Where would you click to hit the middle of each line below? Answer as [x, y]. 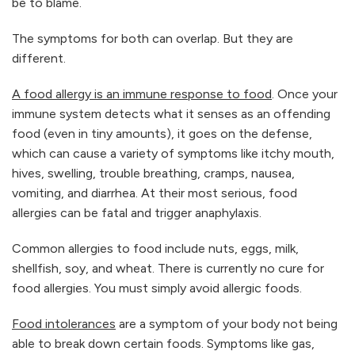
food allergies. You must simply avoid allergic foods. [157, 288]
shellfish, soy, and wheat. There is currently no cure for [168, 269]
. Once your [305, 94]
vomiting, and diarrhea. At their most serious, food [155, 193]
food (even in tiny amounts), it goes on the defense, [162, 134]
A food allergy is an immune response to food [142, 94]
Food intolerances [64, 324]
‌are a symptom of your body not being [228, 324]
